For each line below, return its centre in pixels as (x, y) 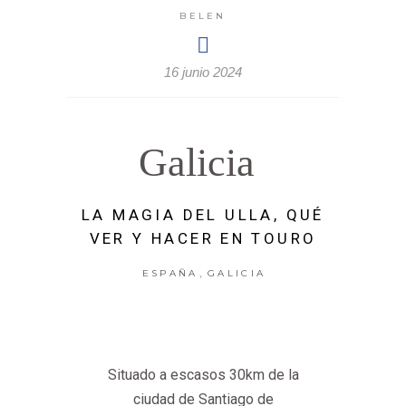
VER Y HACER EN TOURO (203, 238)
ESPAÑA (170, 273)
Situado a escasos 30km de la (203, 374)
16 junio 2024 (203, 72)
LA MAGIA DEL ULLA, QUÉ (203, 214)
